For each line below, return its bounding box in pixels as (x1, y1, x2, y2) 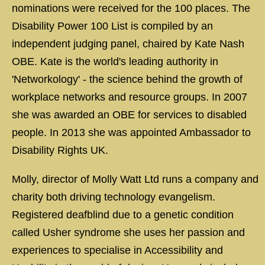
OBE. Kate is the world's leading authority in (12, 56, 218, 67)
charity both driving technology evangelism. (12, 191, 215, 203)
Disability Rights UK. (12, 144, 108, 156)
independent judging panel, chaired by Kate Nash (12, 38, 244, 50)
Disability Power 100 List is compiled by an (12, 20, 213, 32)
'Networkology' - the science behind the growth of (12, 73, 243, 85)
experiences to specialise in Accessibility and (12, 244, 223, 256)
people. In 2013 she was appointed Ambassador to (12, 127, 251, 138)
